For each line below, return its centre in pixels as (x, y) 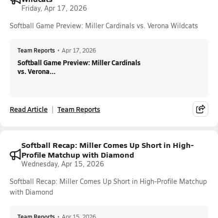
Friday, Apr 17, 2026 (54, 8)
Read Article (29, 109)
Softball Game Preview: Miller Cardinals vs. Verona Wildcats (104, 26)
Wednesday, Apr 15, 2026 (63, 164)
